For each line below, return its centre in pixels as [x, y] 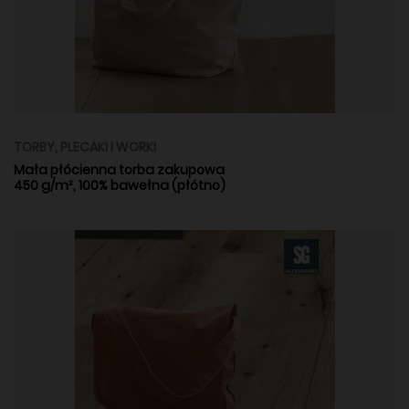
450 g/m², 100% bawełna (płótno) [120, 185]
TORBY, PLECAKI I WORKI [85, 147]
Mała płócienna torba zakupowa [119, 169]
